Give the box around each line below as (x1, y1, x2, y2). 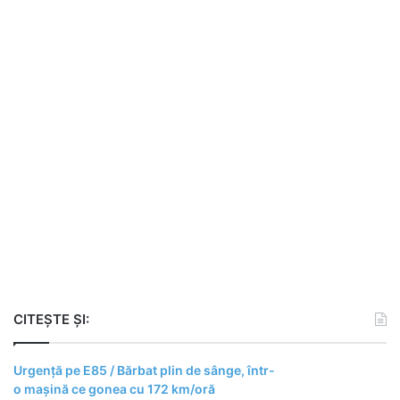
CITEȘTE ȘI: (13, 311, 89, 328)
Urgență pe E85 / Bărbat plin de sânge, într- (13, 362, 275, 378)
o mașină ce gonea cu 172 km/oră (13, 381, 215, 396)
